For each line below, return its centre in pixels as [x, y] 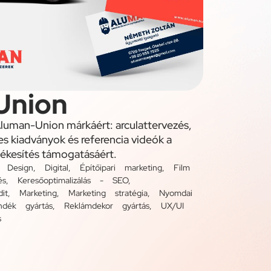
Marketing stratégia [108, 193]
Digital [57, 167]
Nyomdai [176, 193]
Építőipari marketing [121, 167]
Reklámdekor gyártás [107, 205]
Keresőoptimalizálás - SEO [73, 180]
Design [20, 167]
